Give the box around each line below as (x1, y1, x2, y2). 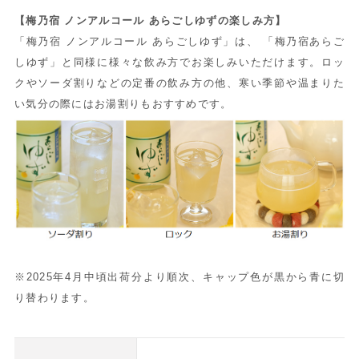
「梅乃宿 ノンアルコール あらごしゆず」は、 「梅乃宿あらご (14, 34, 345, 47)
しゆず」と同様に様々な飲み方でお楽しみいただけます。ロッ (14, 55, 345, 68)
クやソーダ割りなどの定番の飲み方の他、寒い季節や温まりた (14, 76, 345, 89)
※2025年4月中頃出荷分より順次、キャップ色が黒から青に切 (14, 271, 345, 284)
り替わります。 (14, 292, 95, 305)
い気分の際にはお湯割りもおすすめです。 (14, 97, 232, 110)
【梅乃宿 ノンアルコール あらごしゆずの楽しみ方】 (14, 14, 287, 26)
